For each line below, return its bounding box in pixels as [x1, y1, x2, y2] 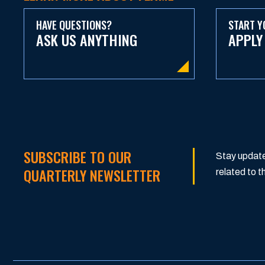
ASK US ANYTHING [36, 28, 137, 50]
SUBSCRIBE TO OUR [24, 146, 131, 167]
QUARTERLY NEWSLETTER [24, 164, 160, 186]
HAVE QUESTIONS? [36, 17, 112, 33]
